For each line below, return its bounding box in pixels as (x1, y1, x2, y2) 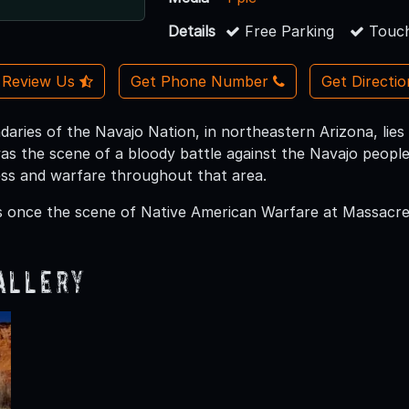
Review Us (2, 71, 80, 90)
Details (168, 21, 216, 40)
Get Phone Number (130, 71, 268, 90)
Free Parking (240, 21, 335, 40)
